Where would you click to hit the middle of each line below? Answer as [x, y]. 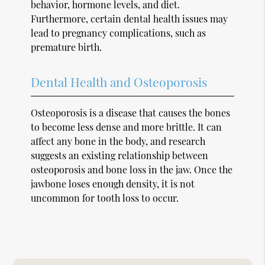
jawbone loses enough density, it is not [113, 183]
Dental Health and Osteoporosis [119, 81]
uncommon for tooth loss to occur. [105, 198]
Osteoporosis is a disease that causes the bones [131, 112]
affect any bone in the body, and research [118, 141]
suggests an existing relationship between [120, 155]
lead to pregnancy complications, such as [119, 33]
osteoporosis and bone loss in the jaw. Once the [132, 169]
